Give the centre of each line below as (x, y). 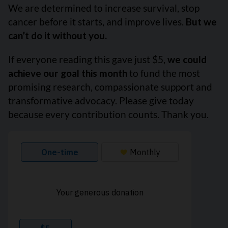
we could (187, 60)
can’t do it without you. (58, 36)
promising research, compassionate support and (110, 87)
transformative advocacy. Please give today (101, 101)
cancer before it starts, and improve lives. (97, 22)
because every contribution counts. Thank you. (108, 115)
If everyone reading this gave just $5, (88, 60)
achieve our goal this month (68, 73)
